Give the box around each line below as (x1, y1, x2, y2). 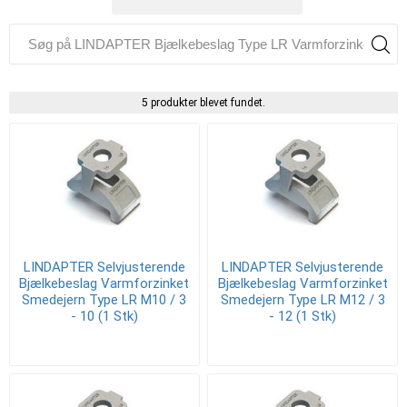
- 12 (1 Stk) (269, 307, 337, 324)
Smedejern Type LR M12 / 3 (220, 291, 385, 308)
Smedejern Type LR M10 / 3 (22, 291, 187, 308)
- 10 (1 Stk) (70, 307, 138, 324)
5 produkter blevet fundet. (142, 96, 265, 109)
